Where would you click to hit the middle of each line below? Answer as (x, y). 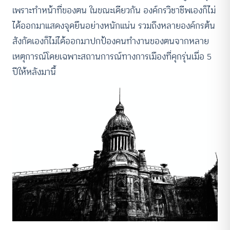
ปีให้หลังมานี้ (34, 72)
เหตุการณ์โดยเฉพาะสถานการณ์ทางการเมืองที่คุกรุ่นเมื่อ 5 (112, 56)
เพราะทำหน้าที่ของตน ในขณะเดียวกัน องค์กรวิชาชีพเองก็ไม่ (114, 10)
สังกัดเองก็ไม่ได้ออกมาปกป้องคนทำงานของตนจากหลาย (111, 41)
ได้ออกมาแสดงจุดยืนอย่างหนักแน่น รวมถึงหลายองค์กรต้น (114, 25)
